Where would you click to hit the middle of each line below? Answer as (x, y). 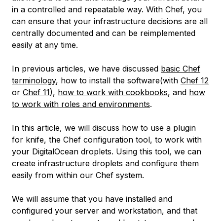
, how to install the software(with (118, 81)
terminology (34, 81)
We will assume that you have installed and (92, 199)
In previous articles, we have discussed (86, 69)
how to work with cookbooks (113, 92)
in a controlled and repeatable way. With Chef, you (107, 10)
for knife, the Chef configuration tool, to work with (107, 140)
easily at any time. (45, 45)
